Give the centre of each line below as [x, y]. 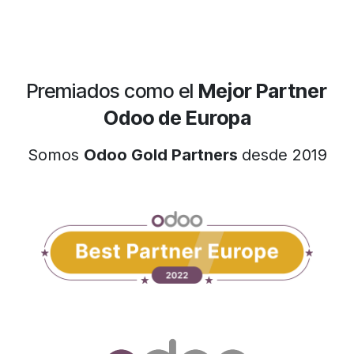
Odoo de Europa [177, 117]
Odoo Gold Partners [162, 154]
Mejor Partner [263, 90]
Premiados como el [113, 90]
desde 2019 [284, 154]
